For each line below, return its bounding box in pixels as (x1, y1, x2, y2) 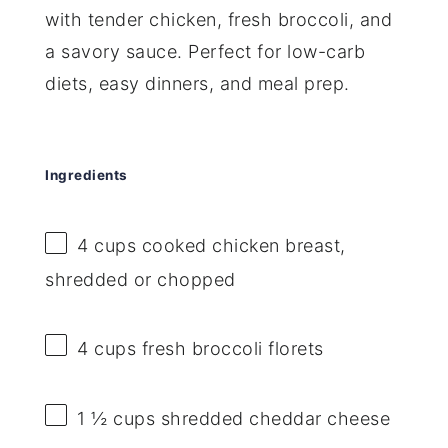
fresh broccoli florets (136, 337, 324, 359)
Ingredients (45, 167, 128, 184)
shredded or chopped (45, 268, 236, 290)
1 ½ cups (77, 407, 156, 429)
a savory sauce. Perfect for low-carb (45, 40, 366, 62)
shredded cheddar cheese (155, 407, 391, 429)
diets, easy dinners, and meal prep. (45, 72, 350, 94)
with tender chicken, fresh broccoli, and (45, 8, 393, 30)
